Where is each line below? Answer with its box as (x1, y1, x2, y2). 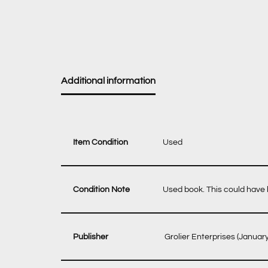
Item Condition (73, 138, 128, 147)
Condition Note (73, 185, 130, 194)
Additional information (61, 76, 156, 86)
